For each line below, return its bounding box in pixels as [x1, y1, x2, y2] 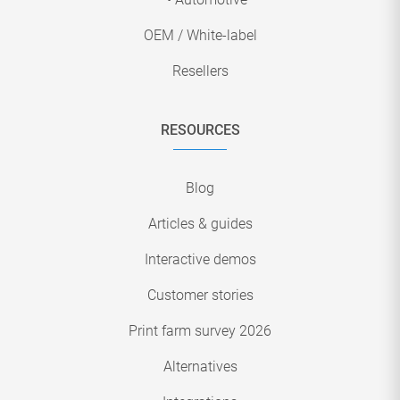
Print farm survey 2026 [129, 322, 271, 340]
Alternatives [162, 358, 237, 376]
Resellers [171, 62, 229, 80]
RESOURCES [160, 121, 240, 139]
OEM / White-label [143, 27, 257, 45]
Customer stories [146, 287, 254, 304]
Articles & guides [147, 215, 253, 233]
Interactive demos [144, 251, 256, 269]
